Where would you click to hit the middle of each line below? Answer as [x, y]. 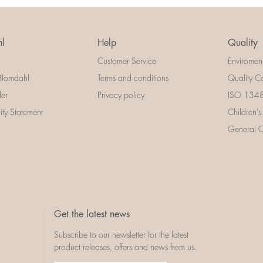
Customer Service [127, 61]
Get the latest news [92, 214]
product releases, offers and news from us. [125, 247]
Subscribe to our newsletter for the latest [121, 235]
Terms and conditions [133, 78]
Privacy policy [121, 95]
